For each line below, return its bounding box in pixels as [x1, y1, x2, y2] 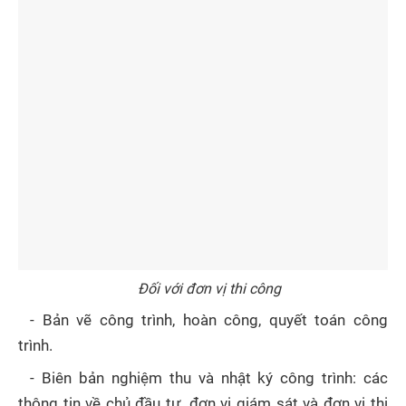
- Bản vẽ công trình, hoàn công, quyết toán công [30, 311, 388, 329]
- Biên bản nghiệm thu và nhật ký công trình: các [30, 369, 388, 387]
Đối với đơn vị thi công [137, 279, 281, 297]
